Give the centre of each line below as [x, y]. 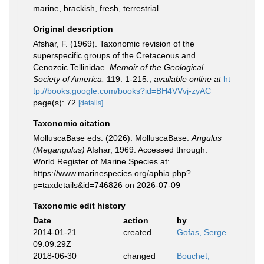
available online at [187, 79]
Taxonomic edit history [79, 206]
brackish [79, 8]
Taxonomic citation [72, 123]
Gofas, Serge [202, 232]
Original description [73, 29]
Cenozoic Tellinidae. [71, 67]
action [136, 220]
